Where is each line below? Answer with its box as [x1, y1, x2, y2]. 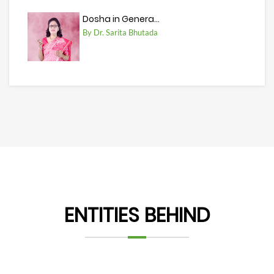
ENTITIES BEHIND [64, 201, 210, 229]
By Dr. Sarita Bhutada [83, 28, 158, 38]
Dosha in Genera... [83, 13, 160, 26]
